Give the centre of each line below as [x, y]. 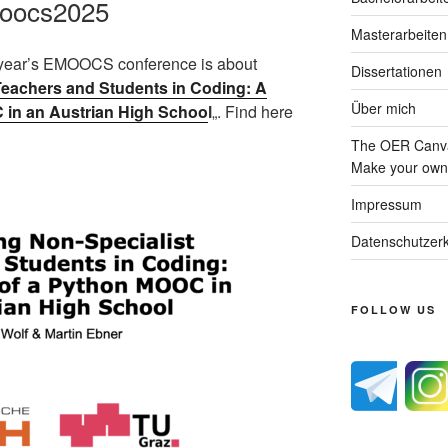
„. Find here [252, 111]
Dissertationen [396, 70]
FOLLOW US [393, 309]
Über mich [383, 107]
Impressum [386, 203]
